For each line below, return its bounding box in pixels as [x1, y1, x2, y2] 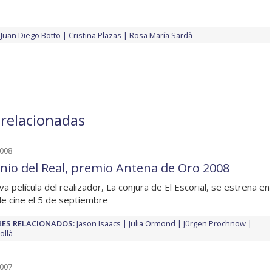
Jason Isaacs [76, 218, 121, 229]
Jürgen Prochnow [183, 218, 246, 229]
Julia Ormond [129, 218, 175, 229]
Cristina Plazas [69, 30, 121, 41]
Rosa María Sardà [129, 30, 192, 41]
